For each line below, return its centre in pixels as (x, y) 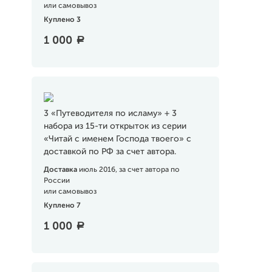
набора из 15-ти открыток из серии (115, 126)
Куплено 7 (62, 206)
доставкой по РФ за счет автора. (110, 152)
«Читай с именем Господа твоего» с (117, 139)
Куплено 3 (62, 20)
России (56, 181)
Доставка (61, 170)
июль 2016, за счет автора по (129, 170)
